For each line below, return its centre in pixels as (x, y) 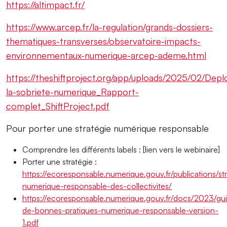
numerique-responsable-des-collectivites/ (97, 186)
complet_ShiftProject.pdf (58, 106)
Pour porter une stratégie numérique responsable (107, 128)
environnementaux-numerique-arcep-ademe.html (106, 55)
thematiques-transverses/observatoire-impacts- (103, 41)
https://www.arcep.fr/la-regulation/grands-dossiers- (109, 27)
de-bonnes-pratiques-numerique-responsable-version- (120, 210)
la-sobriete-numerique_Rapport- (72, 91)
